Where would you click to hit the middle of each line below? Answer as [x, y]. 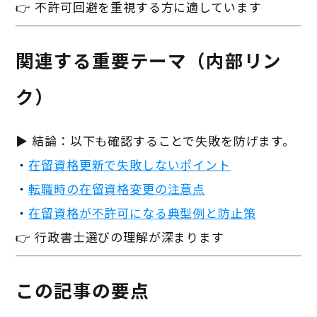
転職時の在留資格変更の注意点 [117, 189]
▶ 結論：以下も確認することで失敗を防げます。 [155, 141]
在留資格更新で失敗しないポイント [129, 165]
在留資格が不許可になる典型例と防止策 [142, 213]
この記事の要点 [82, 289]
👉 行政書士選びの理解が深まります [120, 237]
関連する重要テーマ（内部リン [149, 59]
